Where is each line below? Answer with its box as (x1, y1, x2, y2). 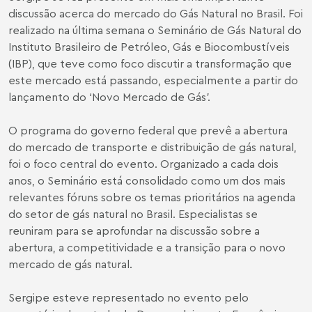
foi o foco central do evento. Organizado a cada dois (8, 157, 279, 171)
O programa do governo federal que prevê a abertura (8, 123, 288, 137)
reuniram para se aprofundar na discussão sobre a (8, 224, 260, 237)
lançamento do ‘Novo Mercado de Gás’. (8, 90, 210, 104)
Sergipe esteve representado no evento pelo (8, 290, 249, 304)
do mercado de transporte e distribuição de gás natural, (8, 140, 297, 154)
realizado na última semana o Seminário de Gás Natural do (8, 23, 302, 37)
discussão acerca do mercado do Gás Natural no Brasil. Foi (8, 6, 303, 20)
